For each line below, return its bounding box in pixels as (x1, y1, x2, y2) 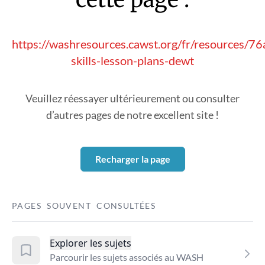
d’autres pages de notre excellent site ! (46, 108, 219, 121)
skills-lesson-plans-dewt (71, 53, 194, 67)
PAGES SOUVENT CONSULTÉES (12, 201, 156, 211)
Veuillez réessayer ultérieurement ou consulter (25, 92, 240, 105)
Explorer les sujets (50, 237, 131, 250)
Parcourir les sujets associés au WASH (50, 251, 203, 263)
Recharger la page (95, 153, 170, 164)
